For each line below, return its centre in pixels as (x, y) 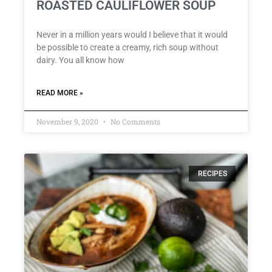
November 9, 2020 (68, 121)
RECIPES (212, 174)
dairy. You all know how (80, 60)
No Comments (134, 121)
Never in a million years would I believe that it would (132, 34)
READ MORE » (60, 93)
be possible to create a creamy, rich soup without (127, 47)
